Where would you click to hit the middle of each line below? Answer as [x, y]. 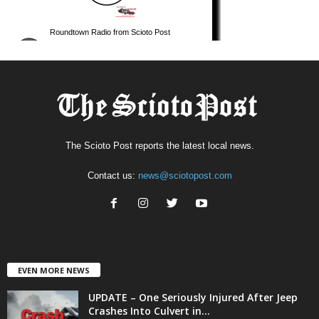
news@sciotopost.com [185, 175]
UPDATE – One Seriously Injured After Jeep [193, 297]
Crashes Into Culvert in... [149, 310]
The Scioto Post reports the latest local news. [159, 145]
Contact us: [113, 175]
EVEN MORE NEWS [54, 270]
